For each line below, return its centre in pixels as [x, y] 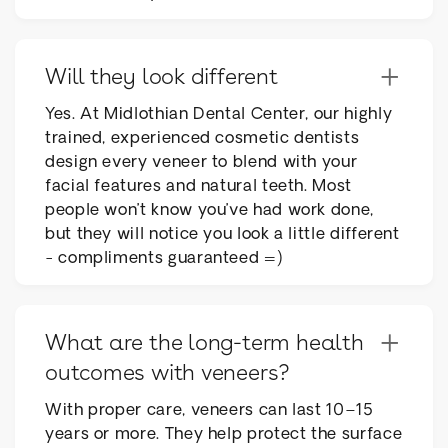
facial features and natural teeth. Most [198, 187]
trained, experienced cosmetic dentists [202, 139]
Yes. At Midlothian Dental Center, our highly [219, 115]
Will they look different [161, 78]
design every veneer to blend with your [201, 163]
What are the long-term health [204, 344]
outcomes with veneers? [168, 374]
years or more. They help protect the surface [224, 435]
